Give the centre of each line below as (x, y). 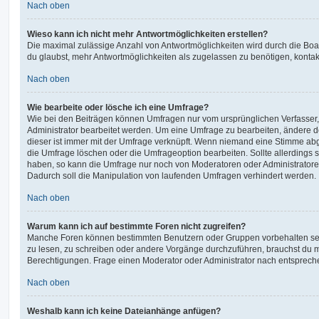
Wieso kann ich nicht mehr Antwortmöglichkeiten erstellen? (147, 34)
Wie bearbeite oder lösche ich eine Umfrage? (118, 107)
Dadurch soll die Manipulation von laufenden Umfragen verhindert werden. (172, 176)
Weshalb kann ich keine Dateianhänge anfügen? (124, 311)
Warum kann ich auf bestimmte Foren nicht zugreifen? (136, 226)
